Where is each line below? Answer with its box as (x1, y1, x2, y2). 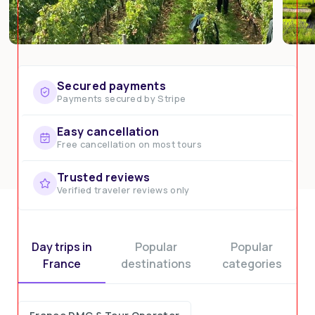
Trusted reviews (57, 169, 150, 185)
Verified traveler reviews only (57, 184, 190, 196)
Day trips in (31, 239, 92, 255)
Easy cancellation (57, 124, 160, 139)
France (42, 256, 81, 271)
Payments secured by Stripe (57, 92, 186, 105)
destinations (120, 256, 191, 271)
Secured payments (57, 78, 167, 94)
